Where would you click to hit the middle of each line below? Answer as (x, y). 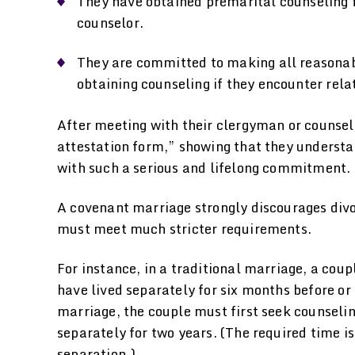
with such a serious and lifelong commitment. (204, 167)
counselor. (110, 22)
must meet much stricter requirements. (185, 228)
